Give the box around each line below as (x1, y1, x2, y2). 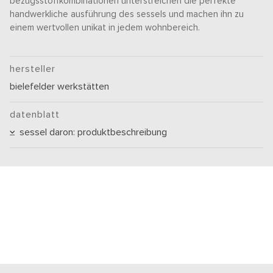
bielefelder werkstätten (10, 82, 110, 92)
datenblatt (10, 110, 60, 120)
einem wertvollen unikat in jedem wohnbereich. (10, 23, 200, 33)
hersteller (10, 64, 56, 74)
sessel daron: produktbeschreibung (15, 127, 168, 138)
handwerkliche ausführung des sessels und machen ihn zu (10, 10, 244, 19)
